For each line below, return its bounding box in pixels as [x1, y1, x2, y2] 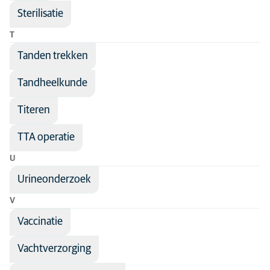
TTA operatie [17, 132, 75, 143]
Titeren [17, 105, 50, 116]
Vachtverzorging [17, 243, 91, 254]
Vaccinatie [17, 216, 63, 227]
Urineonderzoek [17, 174, 91, 185]
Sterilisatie [17, 8, 63, 19]
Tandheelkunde [17, 78, 87, 89]
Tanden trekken [17, 51, 88, 61]
